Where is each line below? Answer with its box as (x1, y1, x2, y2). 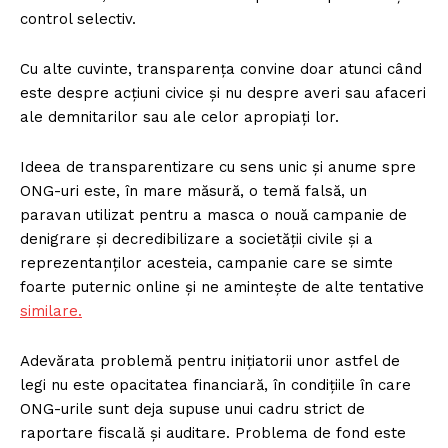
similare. (20, 302, 82, 321)
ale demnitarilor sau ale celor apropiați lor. (20, 108, 339, 127)
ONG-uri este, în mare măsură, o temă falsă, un (20, 182, 367, 201)
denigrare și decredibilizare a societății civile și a (20, 230, 373, 249)
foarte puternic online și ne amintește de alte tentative (20, 278, 424, 297)
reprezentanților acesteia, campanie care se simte (20, 254, 393, 273)
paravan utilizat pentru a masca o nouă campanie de (20, 206, 407, 225)
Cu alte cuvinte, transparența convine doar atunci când (20, 60, 422, 79)
